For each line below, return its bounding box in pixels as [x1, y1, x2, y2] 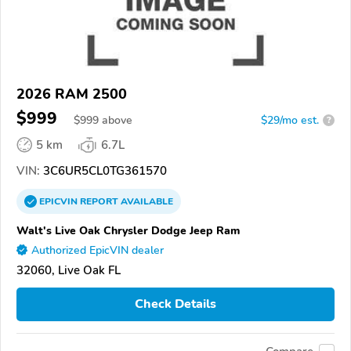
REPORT [80, 194, 118, 208]
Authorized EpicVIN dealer [31, 242, 164, 258]
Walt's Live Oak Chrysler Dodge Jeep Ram [16, 222, 240, 238]
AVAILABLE [118, 194, 173, 208]
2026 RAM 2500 [16, 84, 127, 103]
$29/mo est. [261, 112, 319, 128]
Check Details [135, 295, 216, 313]
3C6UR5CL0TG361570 [40, 162, 167, 179]
